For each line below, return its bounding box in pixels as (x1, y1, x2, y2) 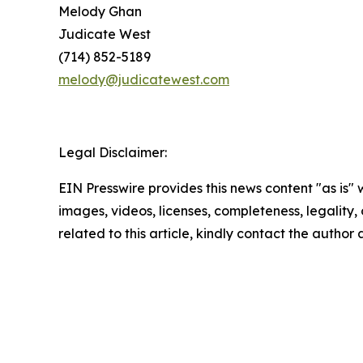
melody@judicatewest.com (58, 71, 229, 88)
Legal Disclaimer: (58, 144, 167, 161)
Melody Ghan (58, 3, 142, 20)
